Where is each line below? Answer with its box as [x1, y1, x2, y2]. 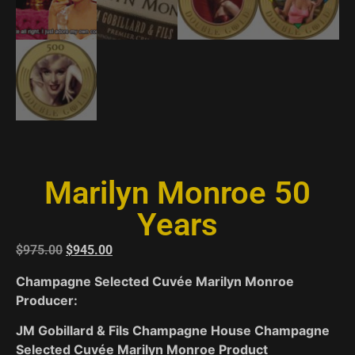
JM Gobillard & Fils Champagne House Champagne [16, 323, 330, 339]
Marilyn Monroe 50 [44, 174, 311, 212]
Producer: [16, 292, 78, 308]
